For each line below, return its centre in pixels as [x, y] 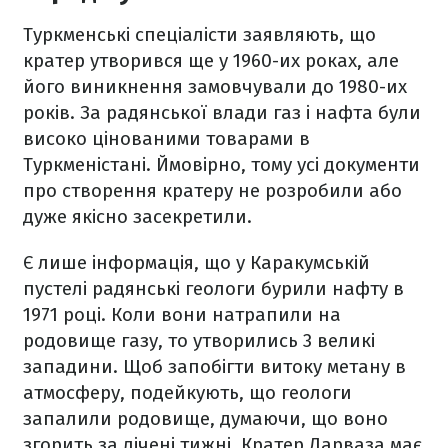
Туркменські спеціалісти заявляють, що [199, 34]
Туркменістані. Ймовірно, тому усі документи [221, 164]
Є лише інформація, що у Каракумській [196, 262]
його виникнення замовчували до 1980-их [215, 86]
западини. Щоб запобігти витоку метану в [214, 366]
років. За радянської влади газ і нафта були [222, 112]
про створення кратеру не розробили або [212, 190]
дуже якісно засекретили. [137, 216]
